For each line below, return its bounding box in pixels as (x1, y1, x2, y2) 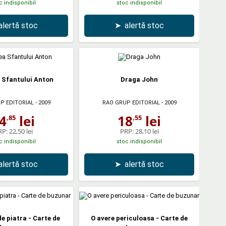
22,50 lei (9, 126, 33, 136)
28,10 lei (135, 126, 159, 136)
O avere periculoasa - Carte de (91, 214, 188, 222)
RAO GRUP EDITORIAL (102, 99, 160, 106)
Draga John (121, 75, 158, 83)
